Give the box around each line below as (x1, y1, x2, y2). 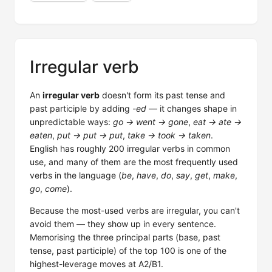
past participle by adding (30, 103, 132, 114)
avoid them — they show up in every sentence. (30, 219, 216, 229)
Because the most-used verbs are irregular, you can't (30, 205, 240, 216)
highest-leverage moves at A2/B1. (30, 259, 163, 269)
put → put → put (57, 130, 123, 140)
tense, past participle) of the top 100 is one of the (30, 245, 226, 256)
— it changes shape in (146, 103, 237, 114)
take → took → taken (127, 130, 211, 140)
